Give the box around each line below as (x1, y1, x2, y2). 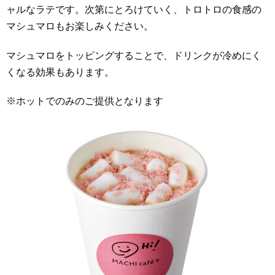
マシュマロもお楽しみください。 (6, 20, 153, 31)
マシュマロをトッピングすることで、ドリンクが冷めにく (6, 50, 261, 61)
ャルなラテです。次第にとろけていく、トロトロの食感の (6, 4, 261, 15)
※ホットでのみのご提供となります (6, 96, 163, 107)
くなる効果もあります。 (6, 66, 114, 77)
